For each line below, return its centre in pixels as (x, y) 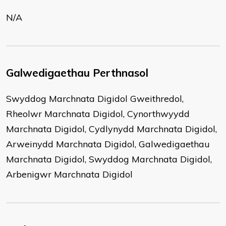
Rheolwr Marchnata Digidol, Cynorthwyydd (98, 114)
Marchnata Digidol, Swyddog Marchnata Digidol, (109, 159)
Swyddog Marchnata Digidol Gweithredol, (95, 99)
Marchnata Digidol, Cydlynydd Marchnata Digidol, (111, 129)
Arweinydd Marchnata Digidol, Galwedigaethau (108, 144)
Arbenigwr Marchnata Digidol (69, 174)
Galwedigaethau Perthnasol (77, 73)
